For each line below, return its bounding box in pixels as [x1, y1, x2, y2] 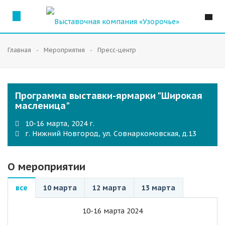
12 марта [92, 183, 126, 192]
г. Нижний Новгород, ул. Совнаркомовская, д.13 [25, 129, 196, 138]
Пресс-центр [97, 46, 136, 54]
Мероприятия [44, 46, 85, 54]
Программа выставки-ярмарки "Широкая [15, 90, 202, 101]
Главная [8, 46, 31, 54]
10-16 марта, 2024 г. [25, 119, 94, 128]
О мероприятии [8, 160, 85, 173]
